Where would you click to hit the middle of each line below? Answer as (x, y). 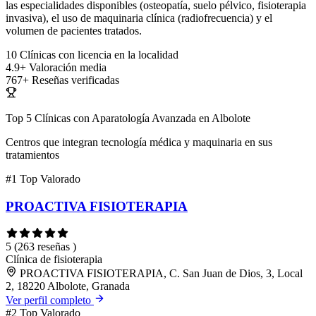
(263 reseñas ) (45, 246)
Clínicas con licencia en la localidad (99, 55)
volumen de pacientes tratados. (74, 31)
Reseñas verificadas (75, 80)
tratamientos (32, 155)
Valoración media (68, 68)
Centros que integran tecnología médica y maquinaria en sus (139, 142)
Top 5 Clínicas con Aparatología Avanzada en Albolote (128, 119)
